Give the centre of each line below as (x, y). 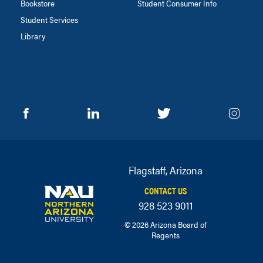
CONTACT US (166, 190)
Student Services (49, 20)
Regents (166, 235)
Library (33, 36)
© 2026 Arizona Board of (166, 225)
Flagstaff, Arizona (166, 170)
